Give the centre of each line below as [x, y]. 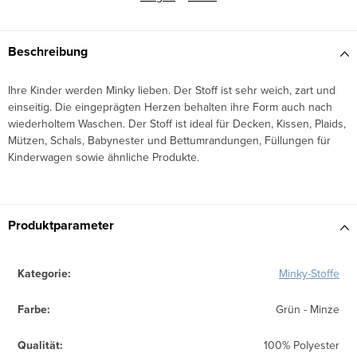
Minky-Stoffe [309, 274]
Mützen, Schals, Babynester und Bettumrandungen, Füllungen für [169, 141]
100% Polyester [302, 345]
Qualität [39, 346]
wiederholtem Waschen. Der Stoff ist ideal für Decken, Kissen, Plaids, [177, 124]
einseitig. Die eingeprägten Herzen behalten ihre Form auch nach [170, 107]
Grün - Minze [308, 310]
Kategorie [43, 274]
